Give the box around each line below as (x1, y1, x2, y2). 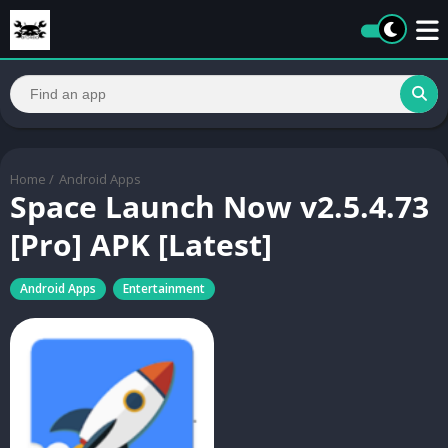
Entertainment (123, 279, 205, 297)
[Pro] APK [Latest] (10, 223, 272, 265)
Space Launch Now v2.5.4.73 (10, 185, 429, 227)
